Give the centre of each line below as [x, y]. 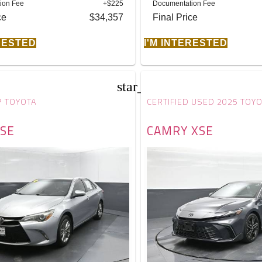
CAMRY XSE [180, 130]
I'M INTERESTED [186, 43]
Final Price [175, 17]
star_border [149, 86]
